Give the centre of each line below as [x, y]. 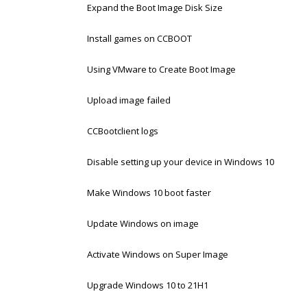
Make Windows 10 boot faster [149, 193]
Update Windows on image [143, 223]
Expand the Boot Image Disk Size [155, 8]
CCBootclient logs [123, 131]
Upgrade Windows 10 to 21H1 [148, 285]
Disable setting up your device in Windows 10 [181, 162]
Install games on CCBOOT [139, 38]
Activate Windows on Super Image [158, 254]
